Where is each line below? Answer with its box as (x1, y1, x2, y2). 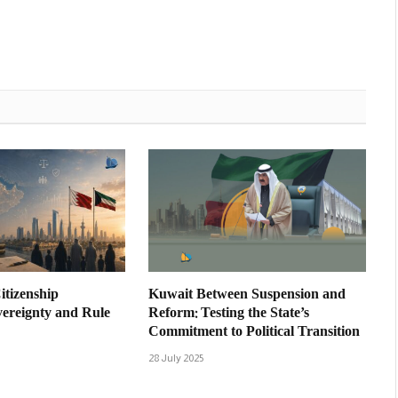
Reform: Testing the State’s (147, 301, 309, 326)
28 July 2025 (147, 351, 203, 364)
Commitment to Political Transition (147, 320, 360, 345)
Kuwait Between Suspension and (147, 283, 346, 307)
